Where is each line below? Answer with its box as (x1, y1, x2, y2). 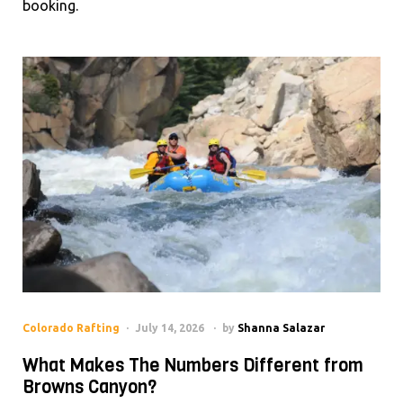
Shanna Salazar (237, 321, 325, 334)
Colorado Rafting (22, 321, 120, 334)
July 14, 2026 (135, 321, 204, 334)
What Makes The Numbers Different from (22, 353, 363, 378)
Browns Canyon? (22, 374, 157, 399)
